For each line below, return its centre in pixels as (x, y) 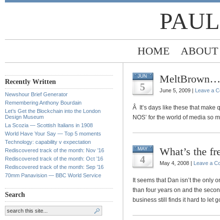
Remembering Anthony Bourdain (43, 103)
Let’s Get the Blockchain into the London (53, 111)
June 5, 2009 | (177, 90)
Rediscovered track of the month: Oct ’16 (54, 159)
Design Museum (24, 117)
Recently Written (30, 82)
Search (15, 195)
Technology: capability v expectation (48, 142)
